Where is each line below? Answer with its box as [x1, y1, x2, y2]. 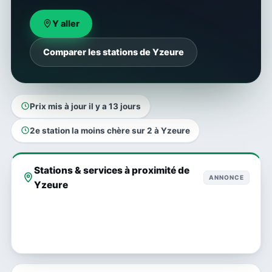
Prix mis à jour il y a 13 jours [30, 101, 141, 111]
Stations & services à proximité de [34, 164, 189, 176]
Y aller [52, 18, 80, 29]
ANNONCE [209, 174, 244, 182]
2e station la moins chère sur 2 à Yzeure [30, 125, 190, 135]
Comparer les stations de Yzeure [43, 46, 184, 58]
